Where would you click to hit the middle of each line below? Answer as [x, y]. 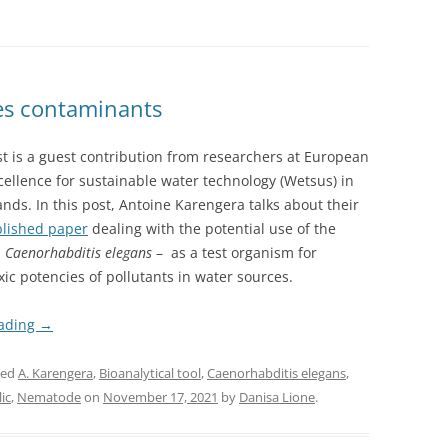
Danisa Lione [277, 397]
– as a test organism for [234, 253]
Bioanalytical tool [150, 373]
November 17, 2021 [160, 397]
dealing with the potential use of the [212, 229]
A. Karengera [55, 373]
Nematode [49, 397]
